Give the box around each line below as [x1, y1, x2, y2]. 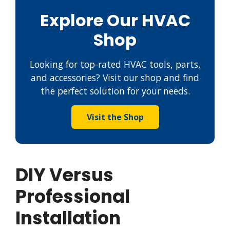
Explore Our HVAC [40, 9, 190, 32]
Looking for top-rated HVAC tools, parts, [29, 58, 201, 71]
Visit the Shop [86, 111, 144, 123]
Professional [15, 184, 130, 209]
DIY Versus [15, 162, 113, 188]
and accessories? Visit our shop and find [31, 71, 199, 84]
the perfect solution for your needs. [40, 85, 190, 98]
